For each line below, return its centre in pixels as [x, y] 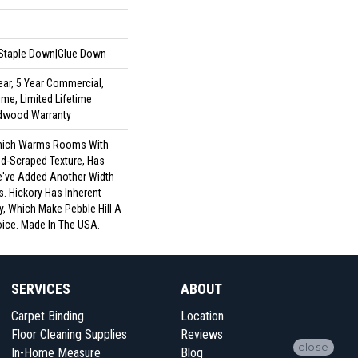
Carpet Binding [47, 316]
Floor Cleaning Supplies [69, 334]
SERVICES [40, 289]
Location [202, 316]
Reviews [202, 334]
